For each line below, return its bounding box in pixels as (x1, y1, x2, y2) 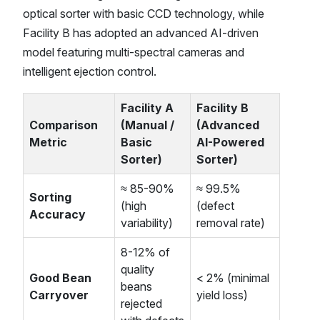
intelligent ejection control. (23, 64, 156, 79)
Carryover (29, 288, 89, 303)
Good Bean (29, 271, 91, 286)
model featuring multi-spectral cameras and (23, 45, 244, 60)
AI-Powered (196, 135, 264, 150)
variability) (121, 216, 173, 231)
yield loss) (196, 288, 248, 303)
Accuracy (29, 207, 86, 222)
